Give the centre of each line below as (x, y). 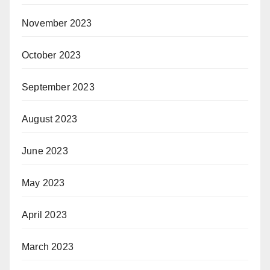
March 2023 (48, 247)
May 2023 (43, 183)
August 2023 (50, 119)
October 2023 (52, 55)
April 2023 (44, 215)
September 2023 (58, 87)
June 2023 (45, 151)
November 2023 (57, 23)
